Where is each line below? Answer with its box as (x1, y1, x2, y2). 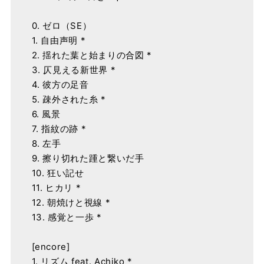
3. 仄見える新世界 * (31, 64, 116, 75)
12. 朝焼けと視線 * (31, 196, 111, 208)
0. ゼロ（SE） (31, 19, 92, 31)
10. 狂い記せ (31, 167, 84, 179)
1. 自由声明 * (31, 34, 86, 46)
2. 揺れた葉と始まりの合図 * (31, 49, 152, 61)
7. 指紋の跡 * (31, 123, 87, 134)
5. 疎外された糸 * (31, 93, 106, 105)
